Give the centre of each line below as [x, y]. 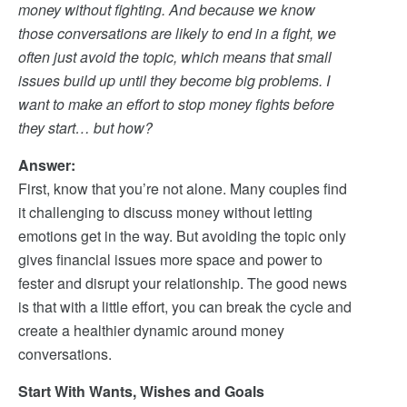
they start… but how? [85, 128]
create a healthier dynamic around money [151, 330]
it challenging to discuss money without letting [165, 212]
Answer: [47, 165]
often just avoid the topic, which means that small [175, 57]
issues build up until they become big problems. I [174, 80]
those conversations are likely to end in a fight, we [177, 33]
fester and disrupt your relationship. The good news [183, 283]
